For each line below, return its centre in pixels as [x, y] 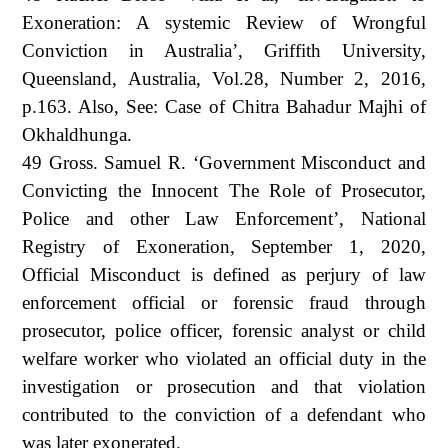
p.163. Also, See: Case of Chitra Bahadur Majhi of [224, 106]
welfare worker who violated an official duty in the [224, 358]
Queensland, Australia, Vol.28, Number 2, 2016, [224, 78]
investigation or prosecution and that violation [224, 386]
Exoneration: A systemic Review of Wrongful [224, 22]
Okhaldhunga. [77, 134]
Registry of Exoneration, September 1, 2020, [224, 246]
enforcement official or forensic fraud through [224, 302]
